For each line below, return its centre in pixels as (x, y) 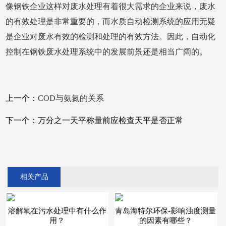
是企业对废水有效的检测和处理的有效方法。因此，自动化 (111, 37)
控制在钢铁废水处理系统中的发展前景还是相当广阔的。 (107, 52)
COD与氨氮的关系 (71, 98)
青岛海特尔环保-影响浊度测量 (166, 211)
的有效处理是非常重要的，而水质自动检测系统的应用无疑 (111, 21)
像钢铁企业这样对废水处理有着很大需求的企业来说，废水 (111, 6)
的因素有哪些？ (165, 221)
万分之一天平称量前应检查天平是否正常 (111, 120)
